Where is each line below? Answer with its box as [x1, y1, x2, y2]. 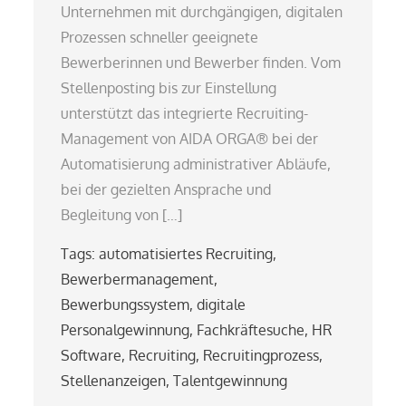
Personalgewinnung [61, 320, 190, 339]
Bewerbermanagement [61, 269, 215, 288]
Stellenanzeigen [61, 371, 167, 390]
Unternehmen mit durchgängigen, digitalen [61, 2, 343, 21]
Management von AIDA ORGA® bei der [61, 129, 319, 148]
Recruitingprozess [203, 345, 320, 364]
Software [61, 345, 122, 364]
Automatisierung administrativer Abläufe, [61, 154, 332, 173]
